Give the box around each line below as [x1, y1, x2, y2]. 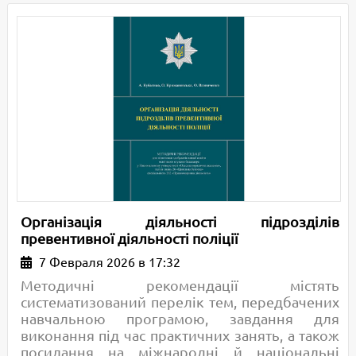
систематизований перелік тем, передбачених [20, 293, 340, 310]
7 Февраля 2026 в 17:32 [35, 254, 180, 269]
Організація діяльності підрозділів [20, 213, 340, 230]
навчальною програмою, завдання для [20, 310, 340, 327]
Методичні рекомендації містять [20, 277, 340, 293]
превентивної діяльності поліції [20, 230, 238, 246]
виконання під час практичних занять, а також [20, 327, 340, 343]
